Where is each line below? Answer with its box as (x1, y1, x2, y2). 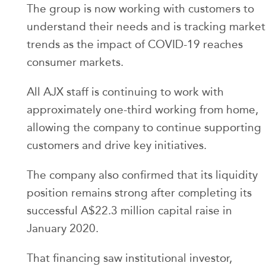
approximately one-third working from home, (27, 103, 258, 117)
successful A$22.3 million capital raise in (27, 204, 232, 218)
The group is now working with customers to (27, 2, 254, 16)
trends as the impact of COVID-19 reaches (27, 37, 243, 52)
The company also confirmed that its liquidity (27, 168, 258, 182)
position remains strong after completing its (27, 186, 252, 200)
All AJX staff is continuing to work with (27, 85, 224, 99)
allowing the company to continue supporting (27, 121, 261, 135)
